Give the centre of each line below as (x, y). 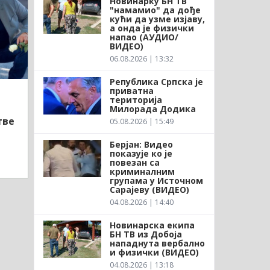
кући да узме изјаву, (157, 19)
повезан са (134, 162)
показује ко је (141, 153)
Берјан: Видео (141, 144)
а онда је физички (152, 28)
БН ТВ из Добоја (146, 234)
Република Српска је (156, 81)
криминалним (142, 171)
